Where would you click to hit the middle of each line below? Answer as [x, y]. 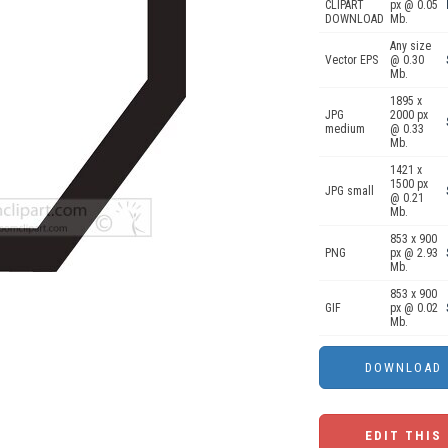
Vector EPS [351, 60]
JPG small [349, 191]
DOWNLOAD [354, 19]
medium [345, 129]
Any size [410, 46]
